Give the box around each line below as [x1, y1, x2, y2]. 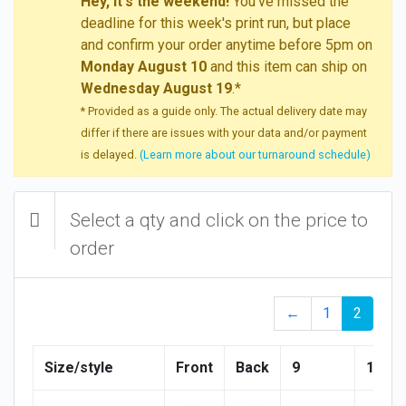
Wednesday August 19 [81, 79, 232, 97]
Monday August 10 [81, 57, 207, 75]
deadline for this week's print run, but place [81, 14, 351, 32]
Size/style [44, 358, 113, 376]
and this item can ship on [207, 57, 367, 75]
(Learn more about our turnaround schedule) [140, 147, 371, 161]
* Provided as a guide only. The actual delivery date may [81, 103, 367, 118]
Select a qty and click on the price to [70, 208, 368, 231]
